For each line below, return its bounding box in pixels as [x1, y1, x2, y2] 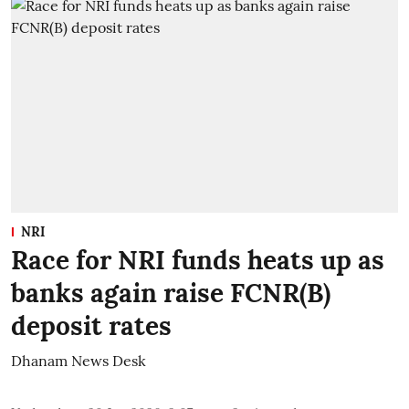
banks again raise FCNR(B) [11, 276, 330, 309]
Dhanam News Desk [11, 351, 146, 370]
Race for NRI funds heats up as [11, 243, 384, 277]
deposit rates [11, 309, 172, 342]
